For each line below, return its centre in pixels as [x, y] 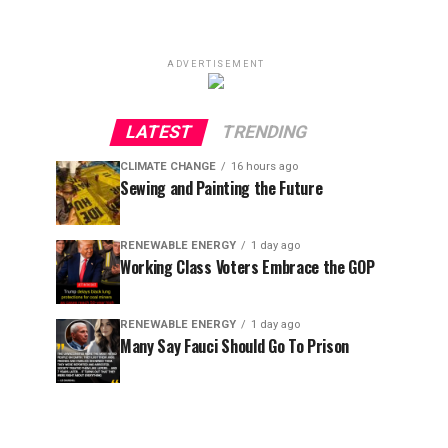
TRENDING [264, 132]
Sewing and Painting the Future [221, 188]
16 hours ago [264, 166]
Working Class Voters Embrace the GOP [247, 267]
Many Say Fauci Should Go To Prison [235, 346]
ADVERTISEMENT [216, 64]
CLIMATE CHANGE [168, 166]
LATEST [158, 132]
